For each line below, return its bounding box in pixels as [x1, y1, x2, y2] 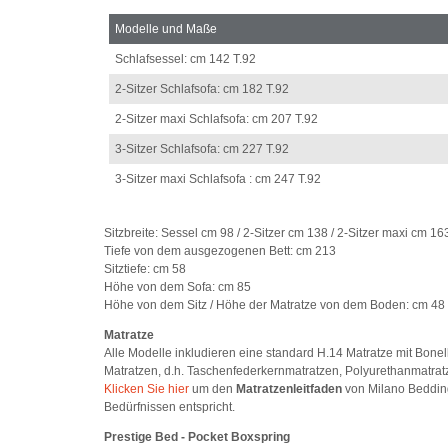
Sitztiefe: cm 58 [104, 262, 187, 277]
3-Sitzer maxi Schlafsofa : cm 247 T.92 [115, 172, 322, 187]
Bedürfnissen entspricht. [104, 400, 236, 415]
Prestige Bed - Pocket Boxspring [104, 430, 291, 445]
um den [189, 382, 237, 397]
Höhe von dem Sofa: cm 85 [104, 280, 252, 295]
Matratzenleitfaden [236, 382, 343, 397]
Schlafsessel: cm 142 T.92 [115, 52, 257, 67]
